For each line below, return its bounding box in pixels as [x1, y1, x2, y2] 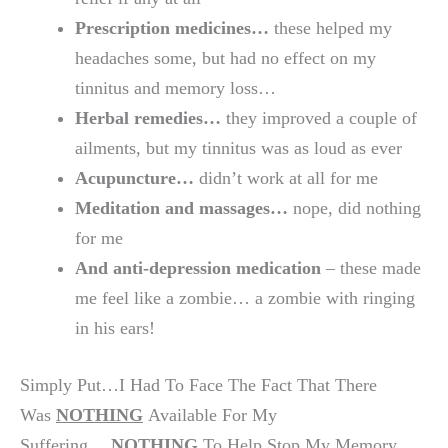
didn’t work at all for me [193, 167, 378, 188]
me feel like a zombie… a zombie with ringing [74, 287, 415, 308]
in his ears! [74, 317, 155, 338]
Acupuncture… [74, 167, 194, 188]
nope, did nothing [287, 197, 421, 218]
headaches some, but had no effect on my [74, 47, 376, 68]
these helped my [268, 17, 392, 38]
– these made [320, 257, 421, 278]
